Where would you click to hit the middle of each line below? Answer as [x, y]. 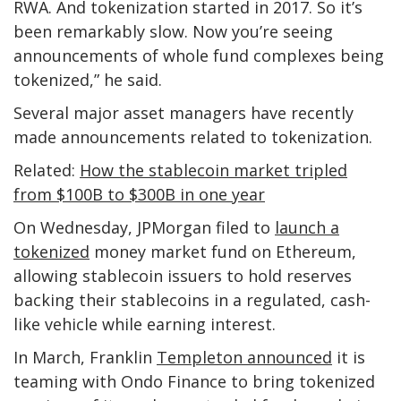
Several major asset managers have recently [183, 112]
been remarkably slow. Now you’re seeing [173, 31]
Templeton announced [244, 357]
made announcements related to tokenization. [193, 137]
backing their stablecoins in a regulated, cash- [192, 299]
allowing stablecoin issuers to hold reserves [183, 275]
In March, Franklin [85, 357]
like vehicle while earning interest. [145, 324]
